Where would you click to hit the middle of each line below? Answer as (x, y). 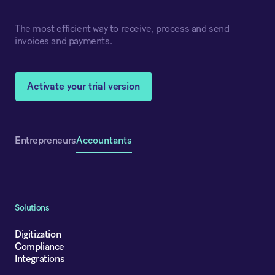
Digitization (38, 234)
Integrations (40, 259)
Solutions (32, 208)
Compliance (40, 246)
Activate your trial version (83, 86)
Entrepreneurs (45, 141)
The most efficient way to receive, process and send (122, 29)
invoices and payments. (64, 41)
